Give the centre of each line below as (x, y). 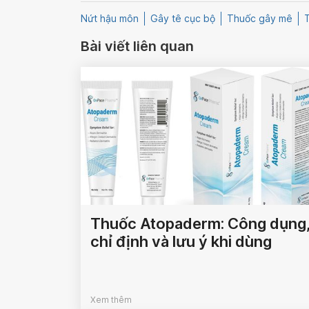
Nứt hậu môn (110, 18)
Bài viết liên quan (137, 46)
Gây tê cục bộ (183, 18)
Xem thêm (111, 299)
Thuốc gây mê (260, 18)
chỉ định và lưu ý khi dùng (181, 241)
